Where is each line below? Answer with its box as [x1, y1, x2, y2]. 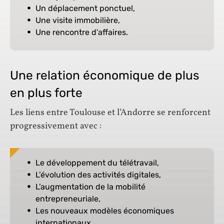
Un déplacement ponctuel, [35, 3, 135, 13]
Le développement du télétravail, [35, 158, 159, 168]
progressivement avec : [10, 120, 101, 133]
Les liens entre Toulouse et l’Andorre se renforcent [10, 106, 210, 119]
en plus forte [10, 85, 82, 100]
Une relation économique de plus [10, 68, 199, 83]
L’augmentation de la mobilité [35, 182, 145, 192]
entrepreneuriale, [35, 194, 100, 204]
